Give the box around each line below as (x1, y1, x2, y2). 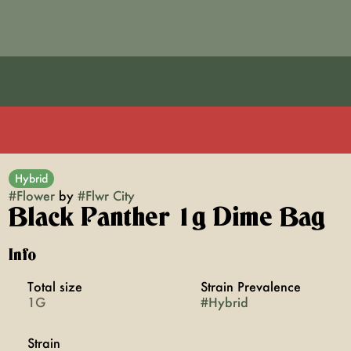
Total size (27, 278, 82, 295)
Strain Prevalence (200, 278, 301, 295)
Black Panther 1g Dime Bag (8, 205, 325, 230)
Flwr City (85, 187, 135, 204)
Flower (16, 187, 55, 204)
